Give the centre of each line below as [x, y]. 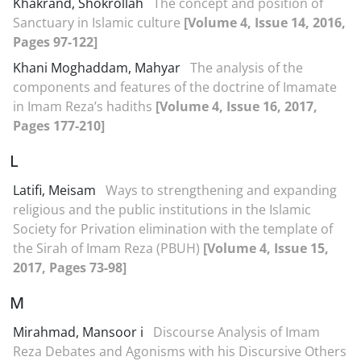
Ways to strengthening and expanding [221, 190]
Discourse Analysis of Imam [237, 332]
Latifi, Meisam [56, 190]
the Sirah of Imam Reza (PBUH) [108, 248]
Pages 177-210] [59, 126]
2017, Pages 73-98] [70, 268]
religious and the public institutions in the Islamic [162, 210]
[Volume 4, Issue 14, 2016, [265, 23]
